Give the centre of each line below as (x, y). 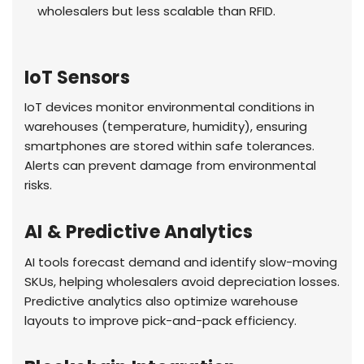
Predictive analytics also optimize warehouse (161, 301)
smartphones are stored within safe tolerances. (169, 146)
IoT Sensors (77, 77)
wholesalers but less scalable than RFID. (157, 11)
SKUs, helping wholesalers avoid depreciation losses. (182, 282)
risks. (38, 185)
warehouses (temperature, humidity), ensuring (166, 127)
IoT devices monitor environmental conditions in (169, 107)
